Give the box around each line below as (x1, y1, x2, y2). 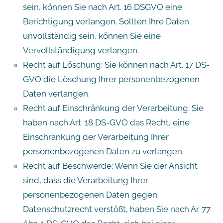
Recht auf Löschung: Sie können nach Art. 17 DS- (22, 59, 210, 70)
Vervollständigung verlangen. (22, 45, 139, 55)
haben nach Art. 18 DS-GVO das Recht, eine (22, 117, 190, 127)
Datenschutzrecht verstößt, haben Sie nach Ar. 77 (22, 204, 211, 214)
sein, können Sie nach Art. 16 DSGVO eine (22, 1, 182, 12)
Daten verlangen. (22, 88, 90, 99)
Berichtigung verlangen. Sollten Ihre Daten (22, 16, 189, 26)
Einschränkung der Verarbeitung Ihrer (22, 131, 169, 142)
